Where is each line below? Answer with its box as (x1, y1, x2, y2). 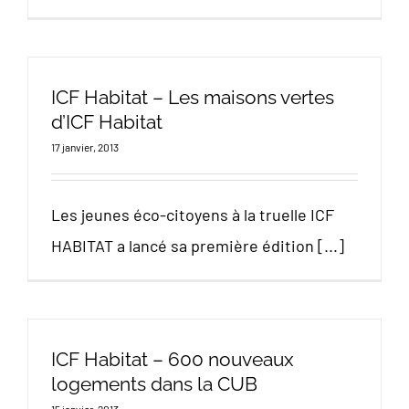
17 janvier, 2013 (51, 141, 119, 153)
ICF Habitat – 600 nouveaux (51, 348, 294, 371)
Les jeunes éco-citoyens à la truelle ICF (51, 204, 334, 225)
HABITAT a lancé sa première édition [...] (51, 236, 344, 256)
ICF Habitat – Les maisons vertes (51, 86, 334, 109)
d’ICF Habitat (51, 110, 163, 133)
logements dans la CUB (51, 372, 257, 395)
